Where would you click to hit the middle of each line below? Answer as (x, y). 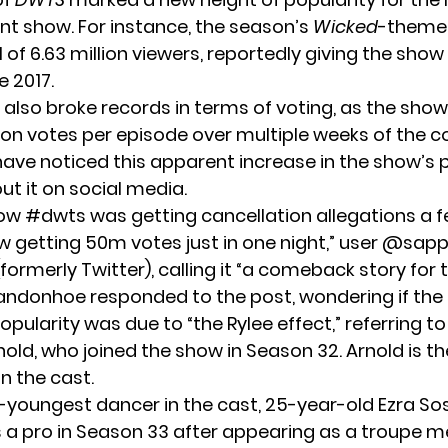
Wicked (345, 26)
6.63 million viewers (115, 53)
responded (139, 296)
